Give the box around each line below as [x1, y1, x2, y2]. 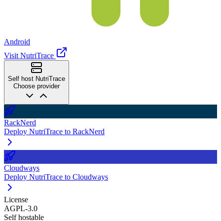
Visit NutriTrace [4, 51, 54, 60]
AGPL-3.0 [4, 204, 37, 213]
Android [4, 37, 30, 46]
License [4, 195, 28, 204]
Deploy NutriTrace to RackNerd [4, 127, 105, 136]
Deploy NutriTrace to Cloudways [4, 172, 108, 181]
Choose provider [13, 82, 60, 90]
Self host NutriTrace [8, 74, 65, 82]
